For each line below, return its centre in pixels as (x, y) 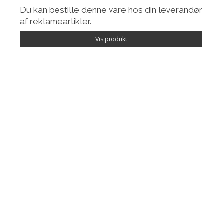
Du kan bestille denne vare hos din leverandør (111, 10)
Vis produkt (111, 39)
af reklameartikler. (55, 22)
